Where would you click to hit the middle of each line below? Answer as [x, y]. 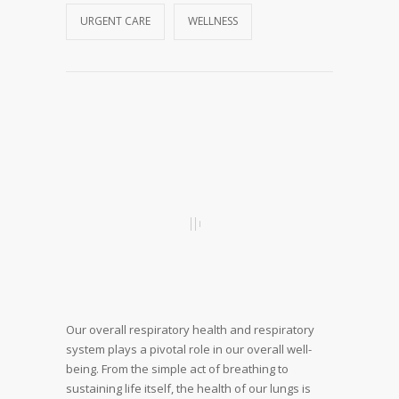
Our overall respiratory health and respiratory [190, 329]
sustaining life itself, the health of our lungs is [188, 388]
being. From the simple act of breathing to [177, 368]
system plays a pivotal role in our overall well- [189, 349]
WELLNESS [213, 20]
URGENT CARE [115, 20]
